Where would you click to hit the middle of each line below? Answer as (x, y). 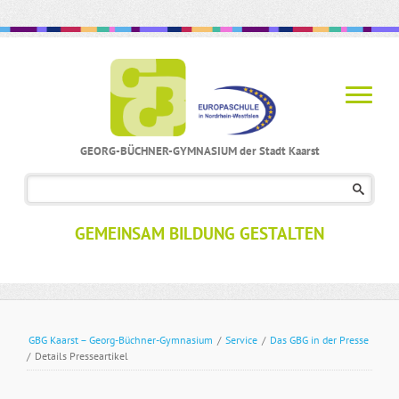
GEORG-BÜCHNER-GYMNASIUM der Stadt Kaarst (199, 151)
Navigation (232, 167)
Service (241, 340)
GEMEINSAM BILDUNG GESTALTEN (199, 233)
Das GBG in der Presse (319, 340)
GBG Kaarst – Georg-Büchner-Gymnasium (120, 340)
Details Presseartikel (81, 356)
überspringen (239, 188)
